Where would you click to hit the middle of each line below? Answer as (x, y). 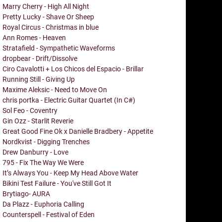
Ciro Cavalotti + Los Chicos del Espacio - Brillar (73, 69)
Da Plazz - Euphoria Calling (43, 204)
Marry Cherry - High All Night (46, 6)
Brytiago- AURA (26, 194)
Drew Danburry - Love (35, 152)
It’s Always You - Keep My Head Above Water (70, 173)
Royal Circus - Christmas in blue (51, 27)
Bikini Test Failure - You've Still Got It (57, 183)
